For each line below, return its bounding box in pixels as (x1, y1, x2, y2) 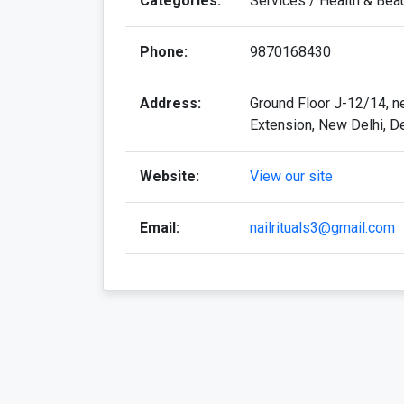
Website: (140, 168, 199, 186)
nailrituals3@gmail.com (250, 219, 395, 237)
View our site (250, 168, 333, 186)
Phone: (140, 43, 188, 61)
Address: (140, 95, 201, 113)
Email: (140, 219, 179, 237)
